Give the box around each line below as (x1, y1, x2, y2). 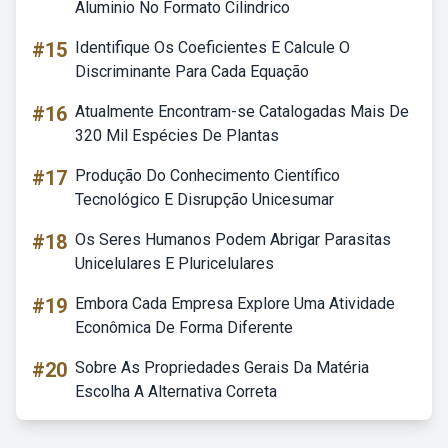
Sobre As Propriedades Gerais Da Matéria (75, 358, 369, 377)
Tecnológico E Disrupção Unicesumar (75, 190, 334, 209)
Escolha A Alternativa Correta (75, 382, 277, 401)
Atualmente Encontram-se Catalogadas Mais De (75, 102, 409, 121)
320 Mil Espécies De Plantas (75, 126, 279, 145)
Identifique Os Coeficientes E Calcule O (75, 38, 350, 57)
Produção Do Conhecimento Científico (75, 166, 340, 185)
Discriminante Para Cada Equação (75, 62, 309, 81)
